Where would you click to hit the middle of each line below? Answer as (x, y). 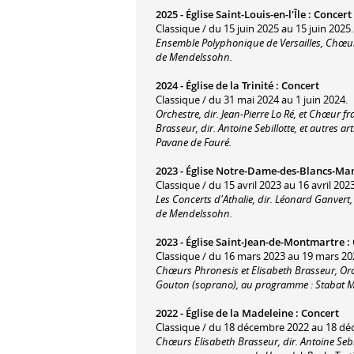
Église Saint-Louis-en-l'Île (246, 14)
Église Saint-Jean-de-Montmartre (265, 241)
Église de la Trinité (230, 85)
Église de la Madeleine (239, 313)
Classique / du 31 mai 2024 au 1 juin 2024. (252, 99)
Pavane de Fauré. (194, 142)
